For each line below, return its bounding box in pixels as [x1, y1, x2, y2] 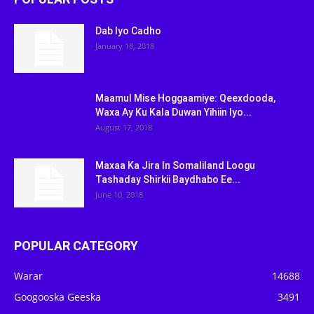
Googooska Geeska [14, 290, 101, 303]
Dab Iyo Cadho [95, 25, 161, 36]
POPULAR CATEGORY [14, 238, 138, 253]
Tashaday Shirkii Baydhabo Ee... [95, 174, 240, 185]
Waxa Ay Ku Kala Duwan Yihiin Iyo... [95, 107, 252, 118]
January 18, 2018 [95, 41, 154, 51]
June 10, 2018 [95, 189, 143, 200]
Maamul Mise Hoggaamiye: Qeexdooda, [95, 93, 275, 104]
